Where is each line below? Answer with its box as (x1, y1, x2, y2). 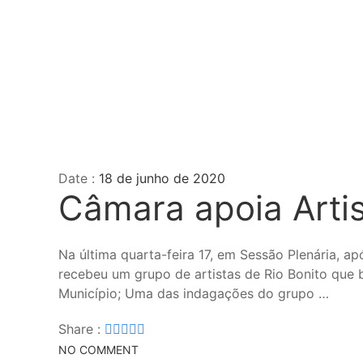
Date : (58, 170, 99, 186)
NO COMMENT (58, 343, 139, 357)
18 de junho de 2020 (99, 170, 225, 186)
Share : (58, 321, 105, 337)
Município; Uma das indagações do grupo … (58, 285, 329, 301)
